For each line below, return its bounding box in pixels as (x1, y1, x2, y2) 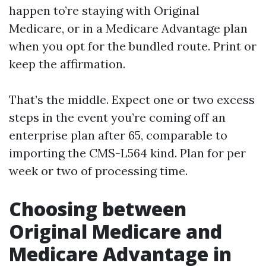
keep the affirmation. (9, 56, 125, 71)
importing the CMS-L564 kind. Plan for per (9, 145, 246, 160)
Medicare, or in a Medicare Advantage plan (9, 21, 248, 36)
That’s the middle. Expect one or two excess (9, 92, 255, 107)
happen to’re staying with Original (9, 3, 199, 18)
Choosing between (9, 196, 186, 221)
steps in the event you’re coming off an (9, 110, 226, 125)
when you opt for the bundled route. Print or (9, 39, 256, 53)
